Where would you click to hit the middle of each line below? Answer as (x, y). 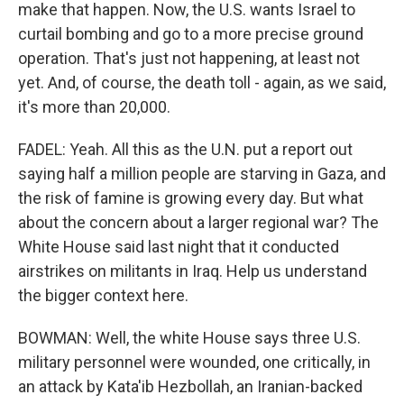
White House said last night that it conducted (179, 247)
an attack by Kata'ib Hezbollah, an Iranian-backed (190, 386)
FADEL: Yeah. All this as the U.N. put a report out (185, 149)
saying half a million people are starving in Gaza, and (202, 174)
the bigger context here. (103, 295)
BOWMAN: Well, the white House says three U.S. (189, 338)
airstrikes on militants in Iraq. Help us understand (193, 271)
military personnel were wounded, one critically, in (194, 362)
